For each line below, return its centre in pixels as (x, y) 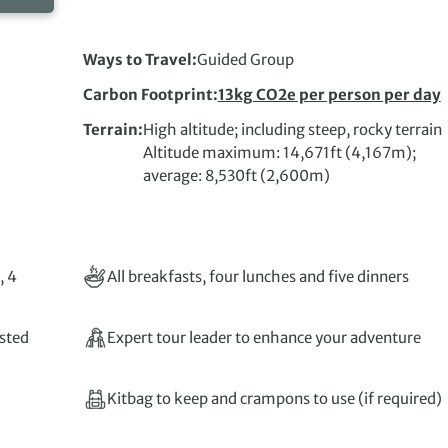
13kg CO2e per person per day (329, 95)
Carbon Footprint (147, 95)
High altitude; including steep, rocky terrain (292, 130)
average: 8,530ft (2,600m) (236, 176)
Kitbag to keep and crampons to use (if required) (274, 399)
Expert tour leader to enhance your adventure (263, 338)
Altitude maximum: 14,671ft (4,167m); (279, 153)
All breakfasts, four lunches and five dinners (257, 277)
